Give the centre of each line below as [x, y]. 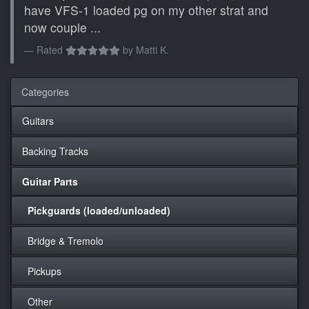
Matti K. [152, 50]
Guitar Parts [50, 182]
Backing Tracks [55, 151]
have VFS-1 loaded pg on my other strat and [146, 10]
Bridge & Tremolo [63, 241]
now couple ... [62, 28]
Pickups [42, 271]
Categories [45, 92]
